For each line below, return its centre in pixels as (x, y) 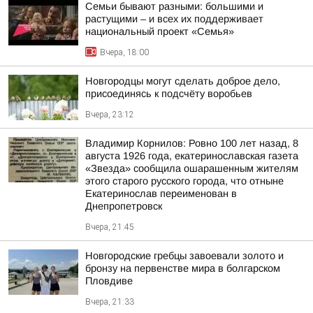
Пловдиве (109, 281)
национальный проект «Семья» (160, 31)
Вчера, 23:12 (110, 115)
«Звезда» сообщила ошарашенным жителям (192, 168)
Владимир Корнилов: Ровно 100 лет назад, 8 (192, 143)
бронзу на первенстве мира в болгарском (183, 268)
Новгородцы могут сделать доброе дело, (183, 81)
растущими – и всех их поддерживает (174, 19)
